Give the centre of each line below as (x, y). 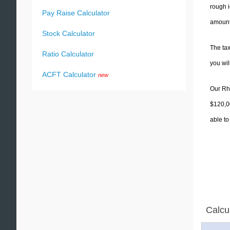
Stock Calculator (69, 33)
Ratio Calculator (68, 54)
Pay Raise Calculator (76, 13)
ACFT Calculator (69, 74)
